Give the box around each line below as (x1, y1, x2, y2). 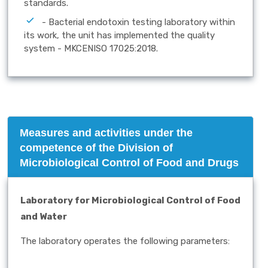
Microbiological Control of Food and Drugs (20, 157, 239, 169)
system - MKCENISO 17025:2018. (24, 43, 158, 54)
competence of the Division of (20, 142, 173, 154)
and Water (20, 211, 67, 222)
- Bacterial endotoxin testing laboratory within (42, 17, 235, 28)
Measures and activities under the (20, 127, 193, 139)
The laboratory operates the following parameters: (20, 236, 230, 246)
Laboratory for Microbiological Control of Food (20, 195, 240, 206)
